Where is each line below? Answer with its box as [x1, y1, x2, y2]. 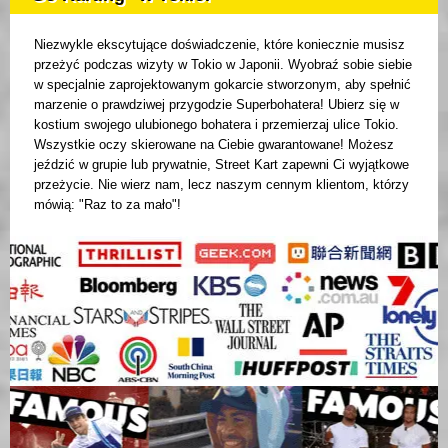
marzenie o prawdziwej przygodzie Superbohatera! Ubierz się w [34, 97, 399, 113]
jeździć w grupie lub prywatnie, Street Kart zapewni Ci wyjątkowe [34, 157, 409, 173]
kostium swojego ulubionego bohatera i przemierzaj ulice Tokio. [34, 117, 399, 133]
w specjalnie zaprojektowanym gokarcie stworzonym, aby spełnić [34, 77, 411, 93]
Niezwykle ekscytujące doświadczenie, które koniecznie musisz [34, 37, 405, 53]
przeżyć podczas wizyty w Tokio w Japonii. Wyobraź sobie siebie [34, 57, 412, 73]
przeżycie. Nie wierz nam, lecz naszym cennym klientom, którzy [34, 177, 409, 193]
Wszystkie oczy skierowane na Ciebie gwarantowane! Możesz [34, 137, 394, 153]
